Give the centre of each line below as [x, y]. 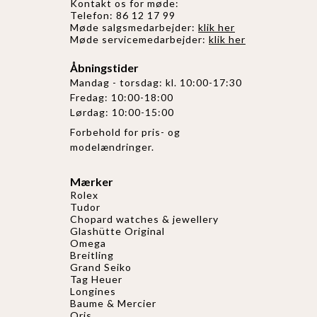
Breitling [92, 255]
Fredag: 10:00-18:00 [122, 98]
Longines [93, 292]
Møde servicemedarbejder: [139, 39]
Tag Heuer [96, 279]
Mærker [92, 182]
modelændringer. [114, 147]
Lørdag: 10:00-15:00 [122, 113]
